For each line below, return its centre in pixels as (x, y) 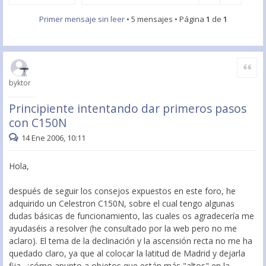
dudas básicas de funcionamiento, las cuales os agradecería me (132, 216)
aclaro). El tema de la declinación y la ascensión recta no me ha (131, 240)
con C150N (38, 123)
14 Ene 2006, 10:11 (53, 138)
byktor (20, 83)
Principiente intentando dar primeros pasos (128, 108)
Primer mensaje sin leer (82, 19)
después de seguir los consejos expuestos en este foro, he (122, 191)
